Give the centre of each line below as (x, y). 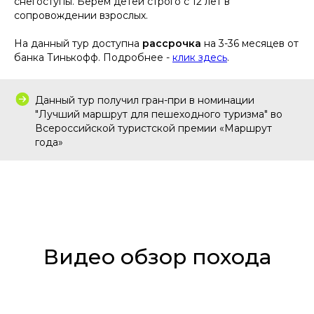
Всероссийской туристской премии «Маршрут (153, 128)
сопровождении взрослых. (81, 15)
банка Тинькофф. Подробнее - (93, 57)
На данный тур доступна (78, 43)
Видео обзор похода (157, 257)
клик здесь (200, 57)
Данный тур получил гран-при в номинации (145, 100)
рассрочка (173, 43)
